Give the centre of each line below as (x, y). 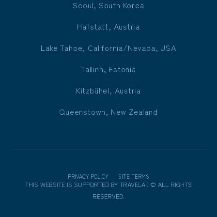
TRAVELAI (132, 184)
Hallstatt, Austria (108, 26)
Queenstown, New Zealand (108, 111)
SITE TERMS (134, 176)
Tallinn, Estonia (108, 69)
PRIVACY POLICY (88, 176)
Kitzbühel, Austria (108, 90)
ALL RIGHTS (175, 184)
